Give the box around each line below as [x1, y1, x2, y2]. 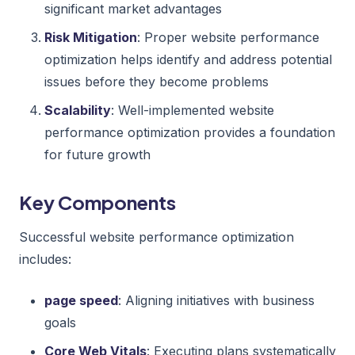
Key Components [19, 189, 176, 214]
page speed [44, 292, 118, 308]
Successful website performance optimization [19, 228, 294, 245]
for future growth [44, 146, 151, 162]
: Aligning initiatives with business [118, 292, 315, 308]
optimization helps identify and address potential [44, 51, 332, 67]
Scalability [44, 101, 111, 118]
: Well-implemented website [111, 101, 274, 118]
